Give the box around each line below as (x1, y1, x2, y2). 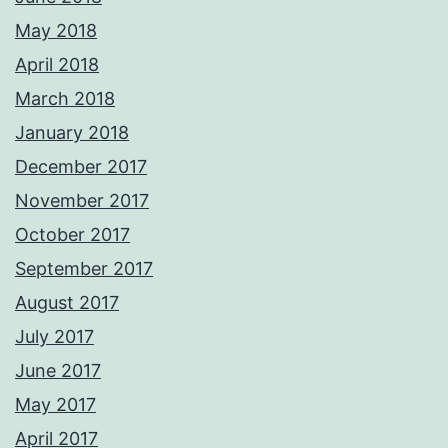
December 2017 (15, 155, 147, 177)
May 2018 (15, 19, 97, 41)
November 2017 (15, 189, 149, 211)
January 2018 (15, 121, 129, 143)
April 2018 (15, 53, 99, 75)
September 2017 (15, 257, 153, 279)
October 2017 (15, 223, 130, 245)
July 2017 (15, 325, 94, 347)
